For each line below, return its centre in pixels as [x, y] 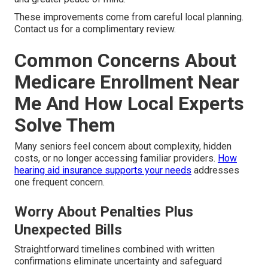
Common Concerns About [125, 60]
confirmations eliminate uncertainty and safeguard [118, 261]
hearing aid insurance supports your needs [103, 170]
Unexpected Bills [68, 229]
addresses [215, 170]
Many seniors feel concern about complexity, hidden [123, 146]
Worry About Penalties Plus [104, 211]
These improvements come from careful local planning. [129, 17]
